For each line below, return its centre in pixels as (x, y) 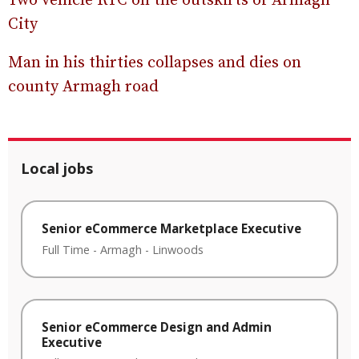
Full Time (66, 249)
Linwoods (178, 249)
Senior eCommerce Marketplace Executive (171, 228)
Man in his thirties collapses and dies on (155, 63)
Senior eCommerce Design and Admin (157, 327)
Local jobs (57, 168)
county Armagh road (83, 87)
